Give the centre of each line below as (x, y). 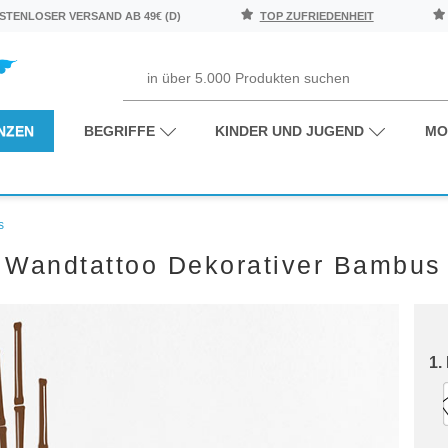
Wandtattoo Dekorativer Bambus (223, 264)
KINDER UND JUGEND (290, 130)
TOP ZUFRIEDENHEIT (316, 16)
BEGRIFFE (120, 130)
